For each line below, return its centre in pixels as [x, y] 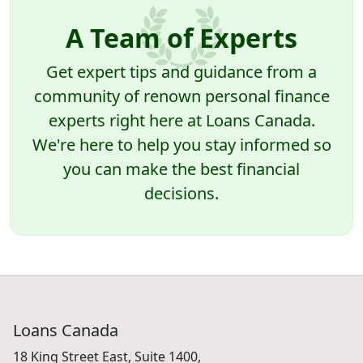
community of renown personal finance [181, 96]
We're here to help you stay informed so [181, 145]
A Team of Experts [181, 38]
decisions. [181, 194]
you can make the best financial [181, 169]
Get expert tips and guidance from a [181, 72]
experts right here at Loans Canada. [181, 121]
